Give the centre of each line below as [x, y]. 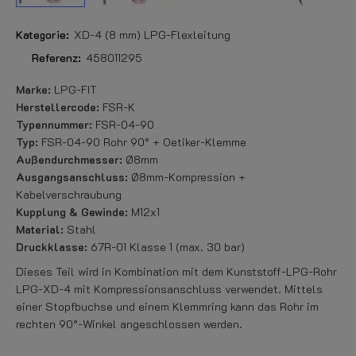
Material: [40, 229]
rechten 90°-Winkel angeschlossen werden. [129, 324]
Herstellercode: [58, 107]
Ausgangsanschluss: [72, 177]
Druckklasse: [52, 247]
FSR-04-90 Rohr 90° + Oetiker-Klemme [142, 142]
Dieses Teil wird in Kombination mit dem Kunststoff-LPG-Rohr [176, 271]
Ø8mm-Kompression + [187, 177]
